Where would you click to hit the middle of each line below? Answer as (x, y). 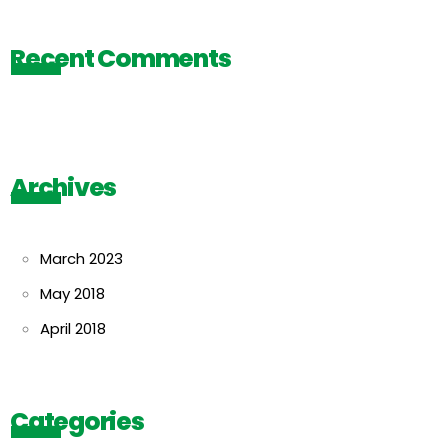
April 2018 (73, 328)
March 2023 (81, 258)
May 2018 (72, 293)
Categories (77, 421)
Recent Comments (120, 58)
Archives (63, 187)
